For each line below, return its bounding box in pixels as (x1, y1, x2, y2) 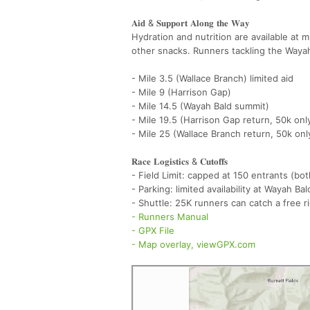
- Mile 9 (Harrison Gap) (131, 86, 234, 98)
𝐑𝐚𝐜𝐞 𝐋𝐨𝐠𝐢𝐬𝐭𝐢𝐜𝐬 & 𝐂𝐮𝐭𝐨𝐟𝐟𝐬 (131, 155, 233, 167)
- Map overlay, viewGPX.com (131, 238, 255, 250)
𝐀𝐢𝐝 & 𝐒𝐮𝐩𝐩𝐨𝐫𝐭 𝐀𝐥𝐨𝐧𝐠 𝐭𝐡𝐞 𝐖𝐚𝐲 (131, 17, 255, 28)
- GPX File (131, 224, 174, 236)
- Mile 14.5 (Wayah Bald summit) (131, 100, 269, 111)
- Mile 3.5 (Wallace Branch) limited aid (131, 72, 293, 84)
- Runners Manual (131, 210, 208, 222)
